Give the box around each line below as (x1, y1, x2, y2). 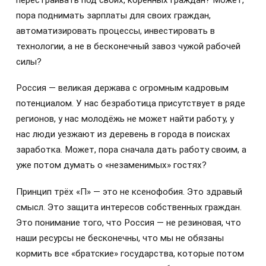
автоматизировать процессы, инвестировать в (16, 26, 215, 37)
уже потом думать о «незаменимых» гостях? (16, 160, 207, 171)
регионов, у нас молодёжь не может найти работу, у (16, 113, 234, 125)
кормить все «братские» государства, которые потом (16, 248, 244, 259)
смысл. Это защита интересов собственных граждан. (16, 201, 242, 213)
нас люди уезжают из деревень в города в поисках (16, 129, 230, 140)
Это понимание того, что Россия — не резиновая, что (16, 217, 241, 228)
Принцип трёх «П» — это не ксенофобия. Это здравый (16, 186, 242, 197)
